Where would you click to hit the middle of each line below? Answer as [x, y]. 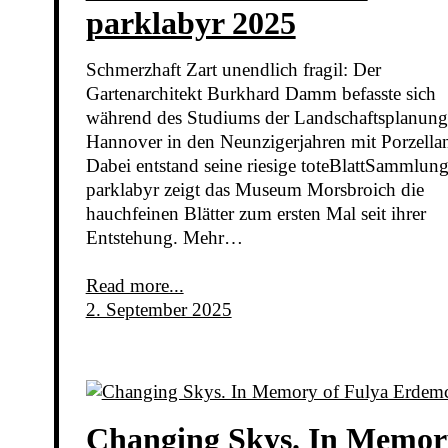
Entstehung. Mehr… [164, 238]
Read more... [134, 286]
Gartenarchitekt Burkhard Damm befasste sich [260, 94]
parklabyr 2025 [190, 23]
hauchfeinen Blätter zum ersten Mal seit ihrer [255, 214]
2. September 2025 [158, 310]
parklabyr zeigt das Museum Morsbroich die [254, 190]
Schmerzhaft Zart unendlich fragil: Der [233, 70]
